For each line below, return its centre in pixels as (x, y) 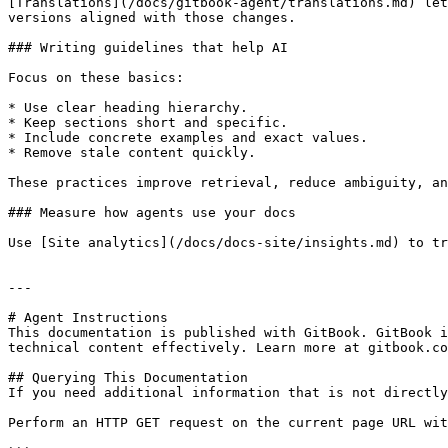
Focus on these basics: (96, 77)
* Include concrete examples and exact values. (188, 137)
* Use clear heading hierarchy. (128, 107)
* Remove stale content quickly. (132, 152)
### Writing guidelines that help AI (148, 47)
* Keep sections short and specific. (148, 122)
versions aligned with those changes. (152, 17)
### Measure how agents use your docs (152, 212)
